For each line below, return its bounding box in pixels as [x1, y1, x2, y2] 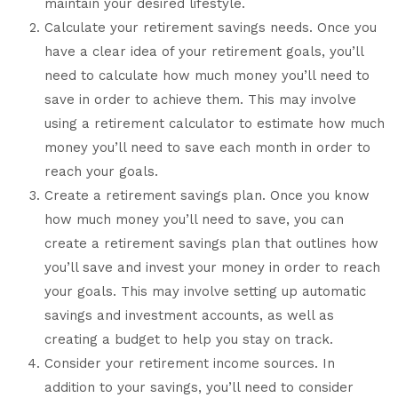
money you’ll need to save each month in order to [44, 139, 370, 156]
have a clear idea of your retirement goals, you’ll [44, 44, 363, 60]
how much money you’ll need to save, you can [44, 211, 344, 228]
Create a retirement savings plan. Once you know [44, 187, 370, 204]
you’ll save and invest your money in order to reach [44, 259, 380, 276]
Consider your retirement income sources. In [44, 355, 335, 372]
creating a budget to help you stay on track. [44, 331, 333, 348]
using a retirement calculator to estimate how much [44, 115, 385, 132]
